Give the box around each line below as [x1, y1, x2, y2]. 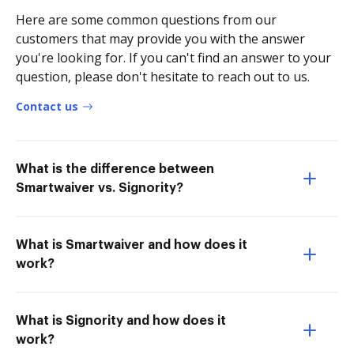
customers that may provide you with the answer [16, 30, 305, 47]
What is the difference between [16, 163, 214, 175]
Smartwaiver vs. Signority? [16, 182, 183, 194]
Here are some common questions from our [16, 11, 277, 28]
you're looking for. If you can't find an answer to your [16, 49, 331, 66]
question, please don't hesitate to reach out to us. [16, 68, 310, 85]
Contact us [16, 99, 78, 114]
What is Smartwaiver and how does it [16, 239, 247, 251]
